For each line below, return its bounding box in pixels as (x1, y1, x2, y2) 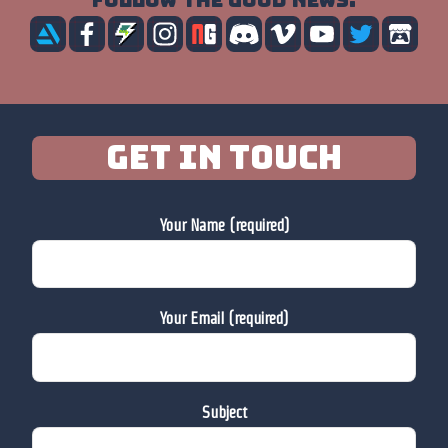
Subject (201, 404, 247, 422)
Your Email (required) (160, 310, 288, 328)
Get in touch (106, 135, 342, 179)
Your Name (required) (159, 216, 289, 234)
